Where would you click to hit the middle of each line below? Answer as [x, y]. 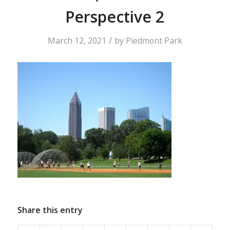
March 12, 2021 [77, 41]
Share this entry [50, 210]
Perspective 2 [115, 17]
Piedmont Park [154, 41]
